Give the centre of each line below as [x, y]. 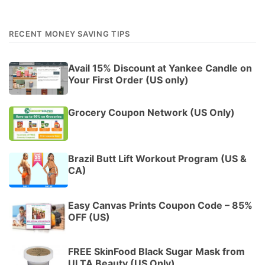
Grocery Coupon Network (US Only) [151, 113]
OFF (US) [89, 217]
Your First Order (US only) [128, 80]
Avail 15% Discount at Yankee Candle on [160, 68]
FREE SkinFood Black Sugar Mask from [156, 251]
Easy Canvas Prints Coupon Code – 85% [160, 205]
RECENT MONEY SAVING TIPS [70, 33]
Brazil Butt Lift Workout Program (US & [157, 159]
